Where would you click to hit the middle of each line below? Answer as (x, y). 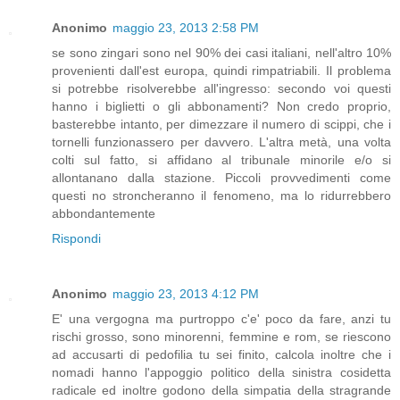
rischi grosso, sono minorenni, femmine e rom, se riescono (221, 336)
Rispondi (76, 238)
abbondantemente (104, 213)
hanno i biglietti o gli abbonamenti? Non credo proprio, (221, 106)
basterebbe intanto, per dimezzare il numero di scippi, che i (221, 124)
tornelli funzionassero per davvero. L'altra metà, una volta (221, 142)
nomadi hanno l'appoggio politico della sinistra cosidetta (221, 372)
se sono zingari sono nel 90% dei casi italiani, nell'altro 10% (221, 52)
